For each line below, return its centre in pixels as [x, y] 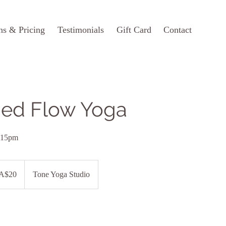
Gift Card [134, 30]
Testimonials [81, 30]
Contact [178, 30]
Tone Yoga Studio [61, 175]
